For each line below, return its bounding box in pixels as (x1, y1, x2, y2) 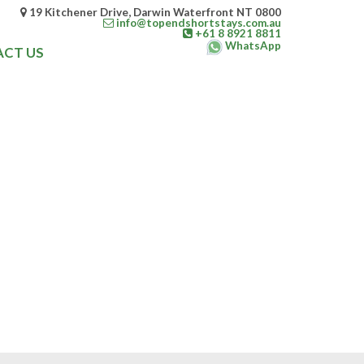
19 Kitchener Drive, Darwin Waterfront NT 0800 (27, 6, 281, 19)
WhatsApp (225, 39, 281, 53)
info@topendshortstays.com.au (114, 16, 281, 29)
